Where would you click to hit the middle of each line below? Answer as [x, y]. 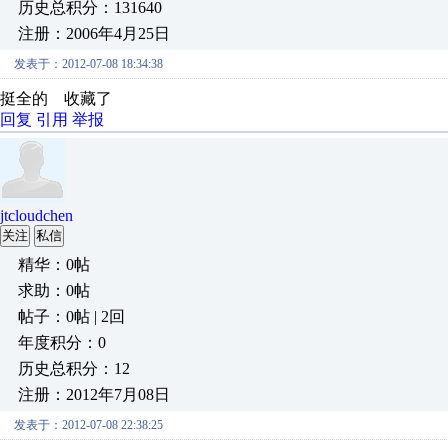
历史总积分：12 [74, 368]
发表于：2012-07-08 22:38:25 [88, 425]
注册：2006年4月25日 [94, 33]
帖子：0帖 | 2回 [71, 316]
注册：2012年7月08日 [94, 394]
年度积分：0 [62, 342]
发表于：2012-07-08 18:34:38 [88, 64]
